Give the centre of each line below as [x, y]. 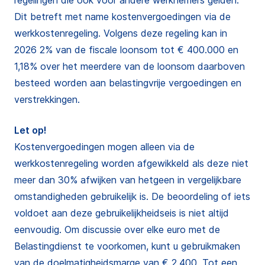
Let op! [30, 130]
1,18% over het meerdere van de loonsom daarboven [130, 66]
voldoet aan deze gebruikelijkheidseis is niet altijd [122, 213]
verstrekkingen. [47, 99]
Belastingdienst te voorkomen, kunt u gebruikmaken [127, 246]
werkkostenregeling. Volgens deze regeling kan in [121, 33]
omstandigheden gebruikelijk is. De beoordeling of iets [132, 196]
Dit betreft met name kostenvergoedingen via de [122, 17]
